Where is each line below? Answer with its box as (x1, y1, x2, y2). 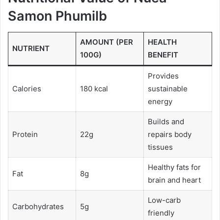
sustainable (147, 83, 188, 93)
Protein (12, 129, 38, 139)
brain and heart (147, 175, 201, 185)
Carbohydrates (12, 201, 64, 211)
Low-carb (147, 195, 181, 205)
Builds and (147, 116, 184, 126)
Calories (12, 83, 41, 93)
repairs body (147, 129, 192, 139)
